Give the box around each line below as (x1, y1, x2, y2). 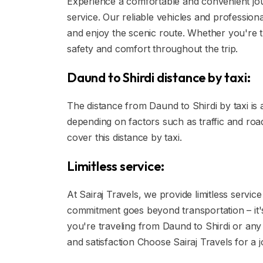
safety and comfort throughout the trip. (67, 43, 238, 55)
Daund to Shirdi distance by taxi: (67, 69, 251, 86)
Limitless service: (67, 158, 164, 174)
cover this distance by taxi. (67, 131, 182, 143)
